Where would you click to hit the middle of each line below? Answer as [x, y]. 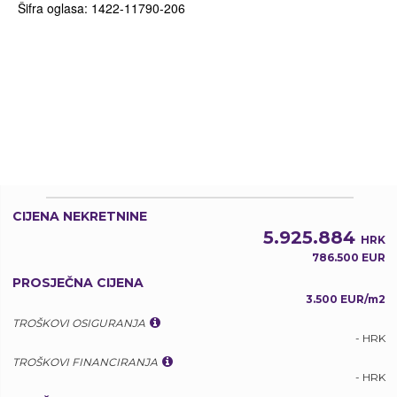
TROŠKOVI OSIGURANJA [79, 323]
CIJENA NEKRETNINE [80, 216]
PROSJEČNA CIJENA [78, 283]
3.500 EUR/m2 [346, 299]
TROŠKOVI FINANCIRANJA [85, 362]
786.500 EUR [349, 257]
